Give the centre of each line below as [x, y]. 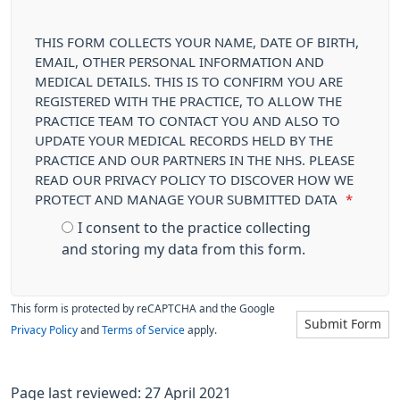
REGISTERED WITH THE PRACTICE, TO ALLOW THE [188, 101]
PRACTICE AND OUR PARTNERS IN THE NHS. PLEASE [195, 160]
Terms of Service [143, 330]
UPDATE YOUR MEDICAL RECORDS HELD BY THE [184, 141]
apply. [201, 330]
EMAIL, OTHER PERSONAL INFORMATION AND [179, 62]
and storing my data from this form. [183, 249]
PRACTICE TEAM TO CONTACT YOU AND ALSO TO [187, 121]
